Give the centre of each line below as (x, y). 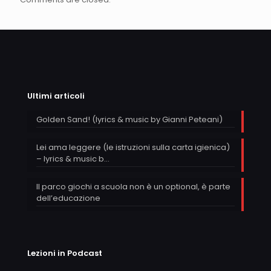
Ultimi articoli (56, 96)
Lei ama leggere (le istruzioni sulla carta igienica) (133, 148)
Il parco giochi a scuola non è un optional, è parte (133, 187)
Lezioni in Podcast (65, 253)
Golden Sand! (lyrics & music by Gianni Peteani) (129, 120)
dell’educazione (68, 198)
